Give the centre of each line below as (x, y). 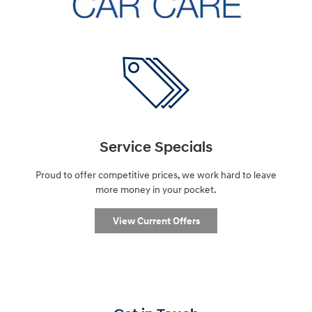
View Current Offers (156, 221)
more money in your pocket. (156, 189)
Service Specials (156, 147)
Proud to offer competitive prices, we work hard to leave (156, 175)
